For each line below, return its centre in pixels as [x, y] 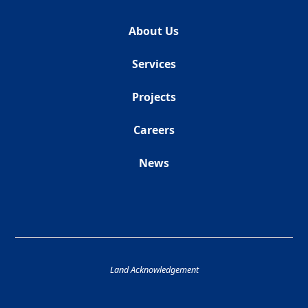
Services [154, 64]
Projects [154, 97]
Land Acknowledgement [154, 270]
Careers [154, 130]
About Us [154, 31]
